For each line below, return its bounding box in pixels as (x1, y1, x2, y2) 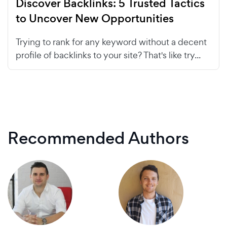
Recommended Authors (8, 127, 189, 149)
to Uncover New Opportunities (16, 11, 174, 26)
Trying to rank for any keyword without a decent (16, 36, 207, 48)
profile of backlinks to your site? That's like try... (16, 49, 201, 61)
